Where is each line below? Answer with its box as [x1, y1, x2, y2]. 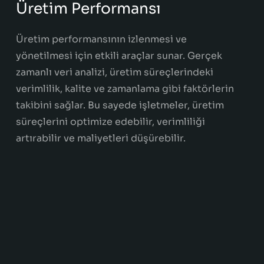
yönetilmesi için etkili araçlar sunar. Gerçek [15, 49, 222, 62]
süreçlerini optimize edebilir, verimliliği [15, 115, 205, 128]
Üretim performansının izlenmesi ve [15, 33, 187, 46]
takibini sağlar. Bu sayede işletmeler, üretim [15, 99, 224, 112]
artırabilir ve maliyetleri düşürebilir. [15, 132, 186, 145]
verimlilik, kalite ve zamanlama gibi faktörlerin [15, 82, 234, 95]
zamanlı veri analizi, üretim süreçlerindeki [15, 66, 213, 79]
